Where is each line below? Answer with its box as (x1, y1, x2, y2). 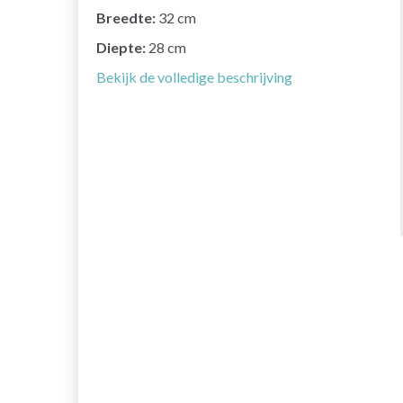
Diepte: (96, 39, 146, 57)
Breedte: (96, 9, 156, 27)
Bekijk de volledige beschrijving (96, 68, 292, 86)
